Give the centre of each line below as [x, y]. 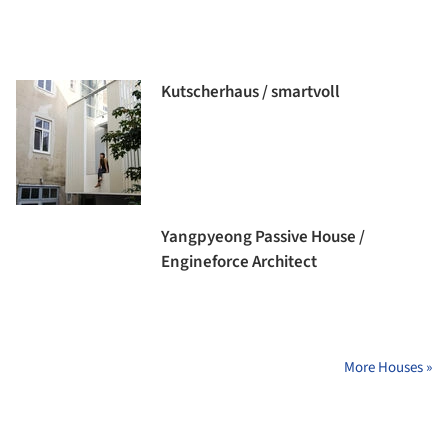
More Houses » [388, 368]
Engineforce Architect [239, 262]
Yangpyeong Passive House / [263, 237]
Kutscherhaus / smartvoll [250, 92]
